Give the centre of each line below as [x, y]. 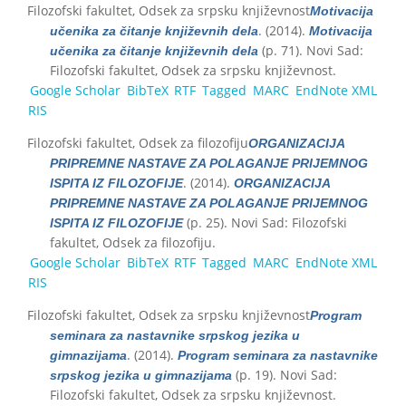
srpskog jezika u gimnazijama [141, 375]
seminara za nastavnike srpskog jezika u [175, 335]
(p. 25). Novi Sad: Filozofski [265, 222]
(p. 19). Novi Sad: [285, 374]
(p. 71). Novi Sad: [311, 50]
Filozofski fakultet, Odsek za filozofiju [138, 142]
